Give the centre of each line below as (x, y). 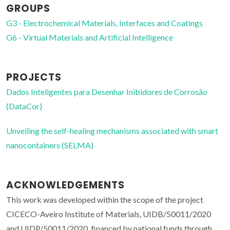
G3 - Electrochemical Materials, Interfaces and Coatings (104, 23)
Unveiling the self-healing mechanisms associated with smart (112, 131)
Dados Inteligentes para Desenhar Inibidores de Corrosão (107, 92)
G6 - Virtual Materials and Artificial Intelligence (90, 37)
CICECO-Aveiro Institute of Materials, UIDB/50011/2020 (109, 214)
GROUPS (28, 9)
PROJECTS (34, 78)
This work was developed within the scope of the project (105, 200)
